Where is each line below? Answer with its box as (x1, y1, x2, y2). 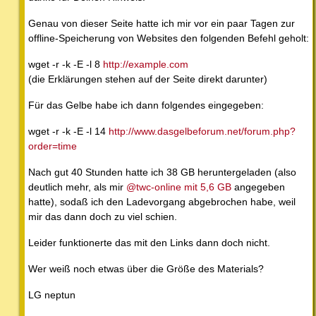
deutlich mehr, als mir (28, 181, 126, 193)
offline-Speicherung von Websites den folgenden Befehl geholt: (28, 32, 309, 44)
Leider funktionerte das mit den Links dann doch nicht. (28, 236, 270, 248)
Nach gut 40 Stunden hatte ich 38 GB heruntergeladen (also (28, 166, 296, 178)
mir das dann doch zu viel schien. (28, 210, 177, 222)
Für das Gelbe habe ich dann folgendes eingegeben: (28, 99, 264, 111)
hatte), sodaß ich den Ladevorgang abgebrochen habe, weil (28, 195, 296, 207)
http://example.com (103, 58, 188, 70)
